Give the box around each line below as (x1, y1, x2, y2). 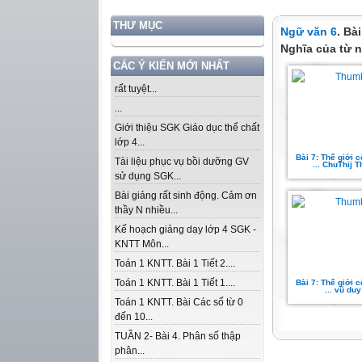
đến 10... (115, 311, 153, 322)
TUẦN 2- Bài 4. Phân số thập (115, 330, 241, 342)
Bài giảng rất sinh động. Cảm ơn (115, 190, 257, 201)
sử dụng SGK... (115, 170, 181, 182)
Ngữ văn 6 (280, 25, 337, 38)
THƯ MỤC (113, 19, 162, 32)
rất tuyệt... (115, 83, 157, 95)
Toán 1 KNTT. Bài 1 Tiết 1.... (115, 277, 235, 288)
